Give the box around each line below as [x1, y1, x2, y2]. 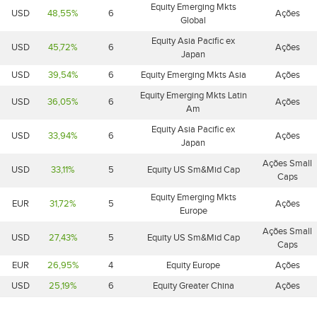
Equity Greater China [152, 280, 234, 292]
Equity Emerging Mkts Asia [140, 69, 246, 81]
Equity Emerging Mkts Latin [139, 90, 247, 101]
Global [180, 15, 206, 26]
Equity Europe [166, 260, 220, 271]
